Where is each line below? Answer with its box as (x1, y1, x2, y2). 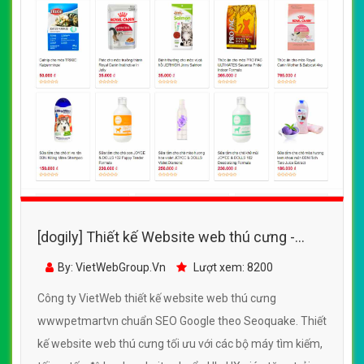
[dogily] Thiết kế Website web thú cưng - (37, 228, 295, 246)
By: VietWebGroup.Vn (58, 261, 166, 275)
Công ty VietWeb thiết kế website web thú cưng (37, 292, 276, 305)
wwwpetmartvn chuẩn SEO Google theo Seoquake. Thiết (37, 314, 327, 328)
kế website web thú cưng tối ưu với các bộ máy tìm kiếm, (37, 337, 323, 351)
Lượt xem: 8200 (191, 261, 273, 275)
